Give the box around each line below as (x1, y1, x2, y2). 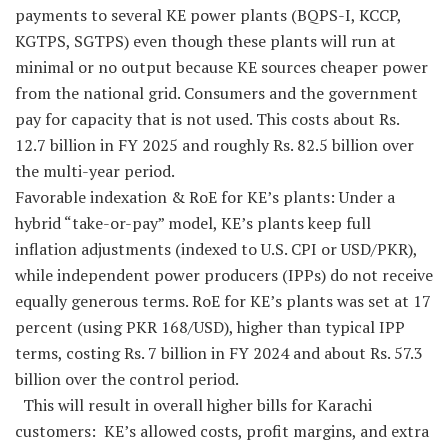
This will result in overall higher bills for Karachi (15, 394, 372, 417)
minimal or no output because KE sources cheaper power (15, 56, 428, 79)
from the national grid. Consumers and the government (15, 82, 418, 105)
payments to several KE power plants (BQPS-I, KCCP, (15, 4, 401, 27)
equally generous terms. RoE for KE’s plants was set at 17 (15, 290, 431, 313)
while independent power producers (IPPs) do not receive (15, 264, 433, 287)
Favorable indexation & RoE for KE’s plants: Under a (15, 186, 395, 209)
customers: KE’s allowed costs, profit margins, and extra (15, 420, 429, 443)
